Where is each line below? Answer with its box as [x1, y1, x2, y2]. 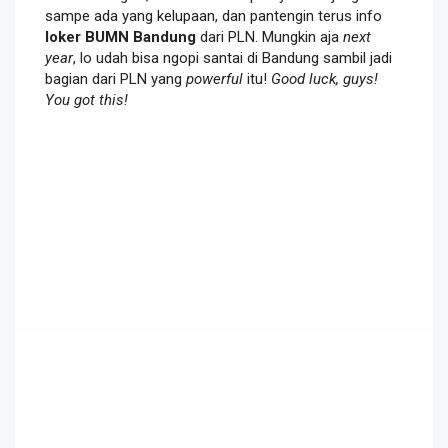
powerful [186, 69, 243, 88]
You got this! [45, 90, 128, 109]
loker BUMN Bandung [45, 27, 196, 46]
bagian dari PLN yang [45, 69, 186, 88]
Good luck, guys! [271, 69, 378, 88]
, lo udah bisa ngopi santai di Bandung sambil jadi [73, 48, 392, 67]
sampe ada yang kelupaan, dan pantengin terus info [45, 6, 382, 25]
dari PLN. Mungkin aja [196, 27, 343, 46]
